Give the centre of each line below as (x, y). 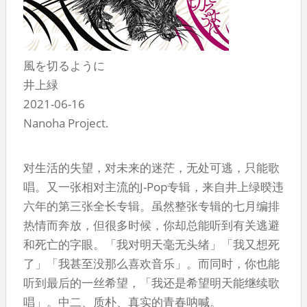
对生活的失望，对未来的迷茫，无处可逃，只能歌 (151, 167)
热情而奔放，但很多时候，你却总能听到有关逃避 (151, 225)
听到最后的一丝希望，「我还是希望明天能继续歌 (151, 282)
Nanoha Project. (66, 123)
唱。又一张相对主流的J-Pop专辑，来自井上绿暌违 (153, 186)
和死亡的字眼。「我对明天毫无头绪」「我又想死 (151, 244)
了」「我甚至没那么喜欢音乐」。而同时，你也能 (151, 263)
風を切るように (64, 65)
